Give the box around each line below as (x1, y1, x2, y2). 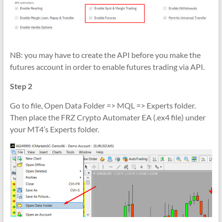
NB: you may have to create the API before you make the (9, 50, 201, 59)
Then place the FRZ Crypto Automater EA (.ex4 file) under (9, 112, 206, 122)
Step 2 (9, 81, 32, 91)
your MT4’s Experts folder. (9, 124, 99, 134)
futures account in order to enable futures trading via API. (9, 61, 205, 71)
